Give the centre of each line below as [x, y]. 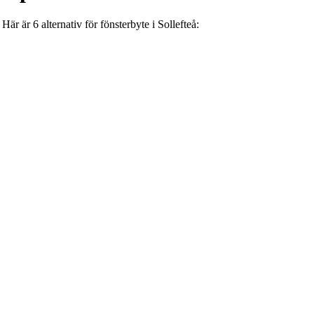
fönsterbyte [125, 25]
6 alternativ [57, 25]
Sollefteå [177, 25]
